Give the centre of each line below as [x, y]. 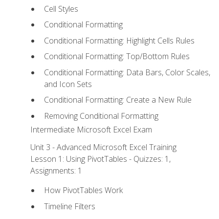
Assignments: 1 [56, 171]
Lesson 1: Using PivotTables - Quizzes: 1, [101, 159]
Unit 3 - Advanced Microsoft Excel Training [104, 147]
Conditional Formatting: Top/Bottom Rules [117, 56]
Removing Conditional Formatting [101, 116]
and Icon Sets [68, 84]
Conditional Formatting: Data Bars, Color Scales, [127, 72]
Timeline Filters [69, 207]
